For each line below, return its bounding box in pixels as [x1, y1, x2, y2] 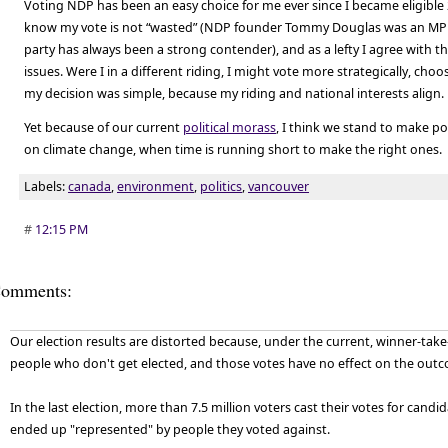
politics [200, 177, 242, 195]
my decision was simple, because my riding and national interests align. [24, 84, 444, 102]
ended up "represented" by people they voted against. [10, 421, 330, 438]
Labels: [24, 177, 68, 195]
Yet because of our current [24, 119, 183, 136]
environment [117, 177, 194, 195]
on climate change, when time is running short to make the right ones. [24, 141, 442, 158]
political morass [183, 119, 276, 136]
